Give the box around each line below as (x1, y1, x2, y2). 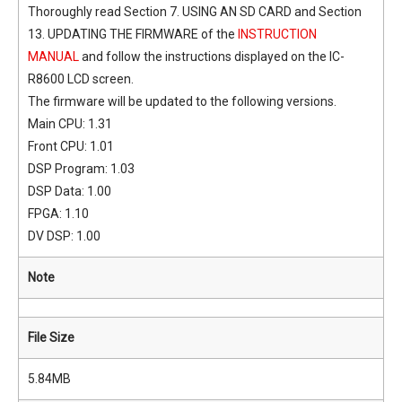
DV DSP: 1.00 (28, 229, 100, 243)
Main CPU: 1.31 (28, 117, 112, 131)
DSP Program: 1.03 (28, 162, 135, 176)
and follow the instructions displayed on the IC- (79, 49, 345, 64)
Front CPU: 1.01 (28, 139, 114, 153)
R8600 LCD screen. (28, 72, 134, 86)
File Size (28, 330, 74, 345)
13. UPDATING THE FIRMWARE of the (28, 27, 238, 41)
